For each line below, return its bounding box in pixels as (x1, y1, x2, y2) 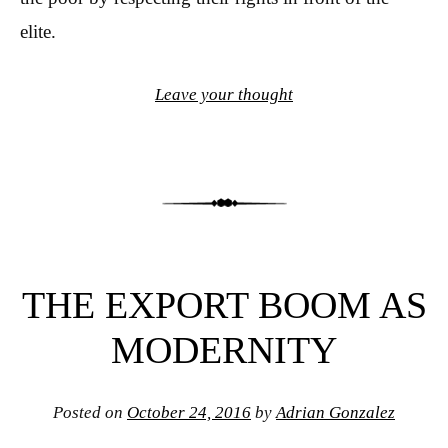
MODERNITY (111, 328, 337, 371)
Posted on (53, 402, 127, 422)
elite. (20, 21, 56, 43)
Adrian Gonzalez (276, 402, 395, 422)
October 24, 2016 (127, 402, 251, 422)
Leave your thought (155, 84, 293, 104)
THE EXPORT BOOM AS (21, 283, 427, 326)
